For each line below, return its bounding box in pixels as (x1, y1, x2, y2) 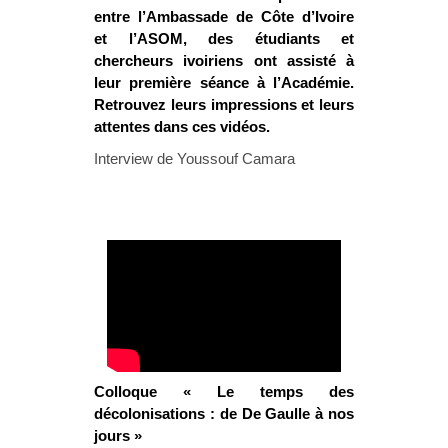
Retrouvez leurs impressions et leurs (94, 95, 354, 113)
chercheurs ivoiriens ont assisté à (94, 51, 354, 69)
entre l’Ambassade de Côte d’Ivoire (94, 7, 354, 25)
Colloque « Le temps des (94, 383, 354, 401)
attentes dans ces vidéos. (94, 117, 270, 135)
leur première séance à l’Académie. (94, 73, 354, 91)
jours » (94, 427, 142, 445)
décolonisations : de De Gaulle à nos (94, 405, 354, 423)
